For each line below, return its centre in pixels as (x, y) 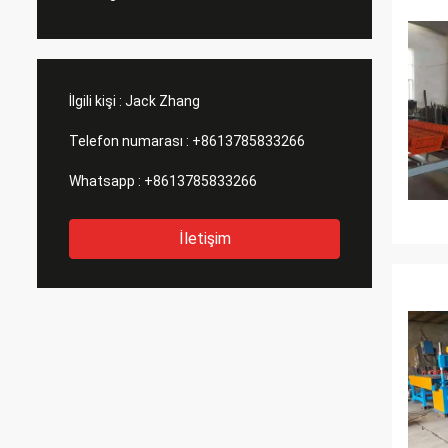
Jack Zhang (162, 101)
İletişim (204, 238)
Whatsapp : (105, 181)
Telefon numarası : (129, 141)
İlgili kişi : (95, 101)
